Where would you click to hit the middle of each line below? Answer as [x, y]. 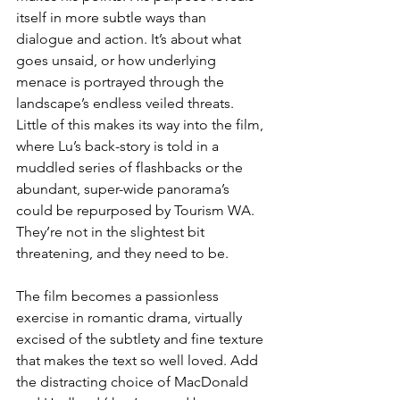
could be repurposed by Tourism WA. [137, 211]
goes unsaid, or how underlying [118, 61]
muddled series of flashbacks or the [131, 168]
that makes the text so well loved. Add [139, 361]
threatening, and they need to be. [124, 254]
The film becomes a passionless [119, 296]
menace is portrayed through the [122, 82]
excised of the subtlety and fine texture [142, 339]
